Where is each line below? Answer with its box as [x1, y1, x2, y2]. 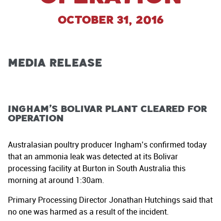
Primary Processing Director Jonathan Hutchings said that [8, 194, 213, 205]
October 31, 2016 [57, 12, 164, 28]
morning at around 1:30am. [8, 175, 104, 185]
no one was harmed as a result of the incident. [8, 206, 169, 217]
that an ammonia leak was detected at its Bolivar [8, 151, 178, 162]
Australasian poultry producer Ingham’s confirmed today [8, 139, 207, 150]
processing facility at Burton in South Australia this [8, 163, 185, 174]
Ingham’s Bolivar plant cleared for [8, 102, 207, 115]
